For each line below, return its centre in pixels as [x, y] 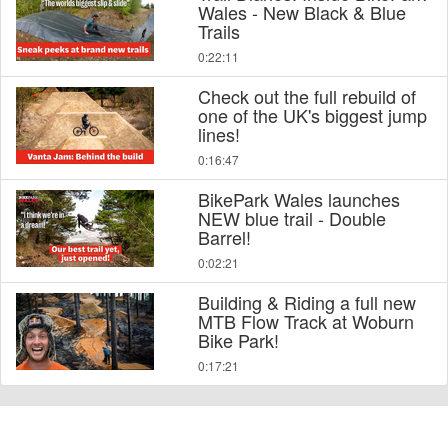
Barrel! [224, 237]
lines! [218, 134]
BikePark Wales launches [298, 199]
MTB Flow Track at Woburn [305, 321]
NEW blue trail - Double [291, 218]
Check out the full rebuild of [306, 96]
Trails [218, 31]
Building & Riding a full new [306, 302]
